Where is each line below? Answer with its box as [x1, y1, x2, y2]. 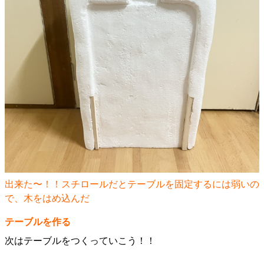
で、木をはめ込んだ [5, 193, 90, 204]
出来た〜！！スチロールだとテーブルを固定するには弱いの [5, 179, 259, 190]
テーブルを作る [5, 217, 71, 227]
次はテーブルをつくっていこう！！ [5, 236, 156, 246]
